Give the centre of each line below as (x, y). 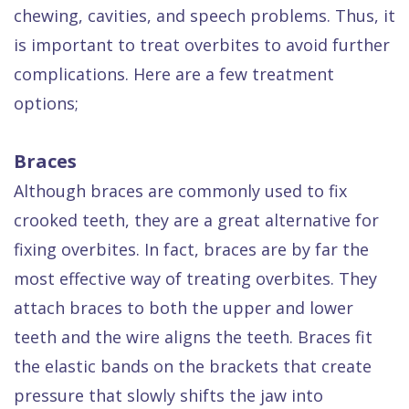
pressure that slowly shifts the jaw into (168, 396)
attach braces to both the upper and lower (184, 308)
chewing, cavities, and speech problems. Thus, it (204, 16)
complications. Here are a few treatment (174, 74)
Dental (96, 12)
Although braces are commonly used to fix (180, 191)
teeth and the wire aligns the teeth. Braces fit (193, 337)
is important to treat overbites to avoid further (202, 45)
